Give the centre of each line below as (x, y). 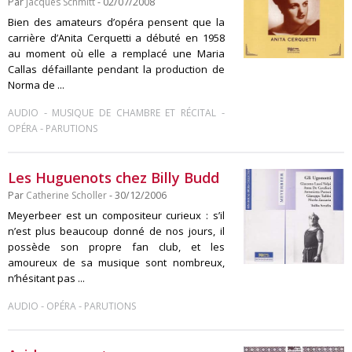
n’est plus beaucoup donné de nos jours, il (116, 231)
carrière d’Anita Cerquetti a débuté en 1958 (116, 38)
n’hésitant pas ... (46, 278)
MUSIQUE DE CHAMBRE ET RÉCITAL (134, 113)
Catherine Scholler (66, 195)
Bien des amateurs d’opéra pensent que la (116, 22)
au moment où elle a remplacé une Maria (116, 53)
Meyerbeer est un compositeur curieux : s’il (116, 215)
